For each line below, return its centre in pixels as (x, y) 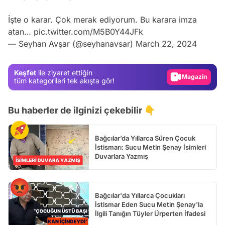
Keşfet (25, 73)
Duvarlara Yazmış (122, 156)
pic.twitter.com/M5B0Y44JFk (88, 31)
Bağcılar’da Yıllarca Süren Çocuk (145, 138)
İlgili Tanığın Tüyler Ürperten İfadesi (150, 213)
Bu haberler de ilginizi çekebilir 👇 (82, 110)
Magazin (200, 60)
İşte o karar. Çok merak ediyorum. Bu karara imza (102, 19)
